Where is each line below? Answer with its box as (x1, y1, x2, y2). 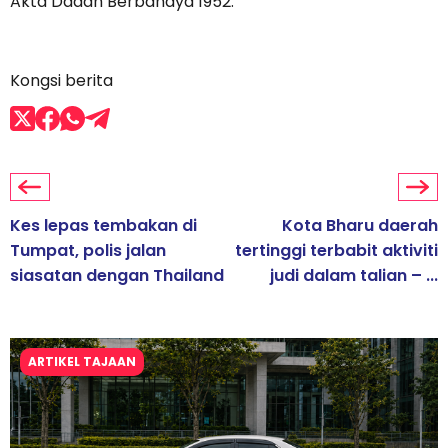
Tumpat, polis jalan (10, 239, 166, 263)
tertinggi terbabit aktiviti (235, 239, 438, 263)
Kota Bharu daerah (282, 214, 438, 238)
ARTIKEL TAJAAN (28, 353, 136, 371)
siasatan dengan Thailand (10, 264, 224, 288)
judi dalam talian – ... (270, 264, 438, 288)
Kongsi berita (10, 69, 113, 93)
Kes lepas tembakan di (10, 214, 197, 238)
